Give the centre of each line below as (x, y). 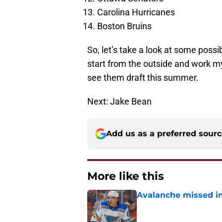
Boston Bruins (124, 26)
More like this (126, 176)
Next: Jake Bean (119, 102)
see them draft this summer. (143, 78)
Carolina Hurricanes (136, 12)
